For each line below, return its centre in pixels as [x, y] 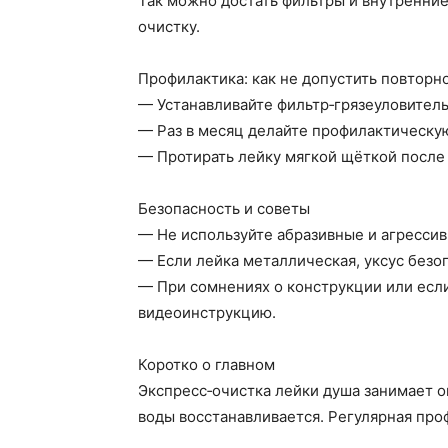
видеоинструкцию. [207, 312]
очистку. [169, 26]
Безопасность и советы [224, 208]
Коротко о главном [206, 364]
